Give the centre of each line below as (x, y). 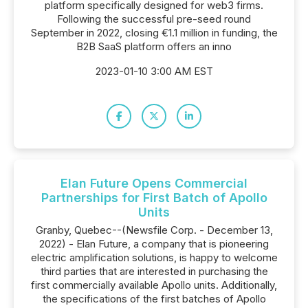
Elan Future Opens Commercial (154, 183)
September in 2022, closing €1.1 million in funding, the (154, 33)
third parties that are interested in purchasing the (154, 271)
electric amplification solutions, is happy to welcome (154, 257)
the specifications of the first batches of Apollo (154, 299)
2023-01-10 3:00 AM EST (154, 71)
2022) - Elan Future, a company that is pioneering (154, 244)
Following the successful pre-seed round (154, 19)
